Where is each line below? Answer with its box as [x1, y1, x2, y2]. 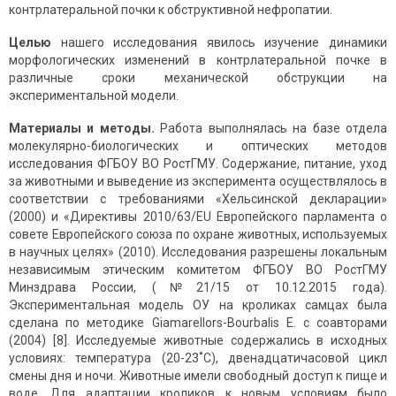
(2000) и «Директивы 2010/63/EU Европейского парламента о [9, 209, 387, 225]
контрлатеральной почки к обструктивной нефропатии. [9, 3, 332, 18]
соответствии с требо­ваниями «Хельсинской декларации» [9, 192, 387, 207]
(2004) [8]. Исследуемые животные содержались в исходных [9, 333, 387, 348]
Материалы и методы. [9, 121, 155, 136]
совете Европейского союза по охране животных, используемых [9, 227, 387, 242]
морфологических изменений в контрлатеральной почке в [9, 53, 387, 68]
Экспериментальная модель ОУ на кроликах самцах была [9, 298, 387, 313]
